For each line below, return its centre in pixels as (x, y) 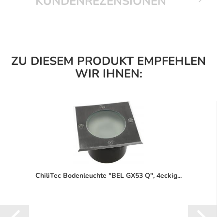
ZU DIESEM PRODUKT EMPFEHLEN (108, 61)
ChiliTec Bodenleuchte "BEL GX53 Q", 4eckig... (108, 176)
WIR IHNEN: (108, 74)
